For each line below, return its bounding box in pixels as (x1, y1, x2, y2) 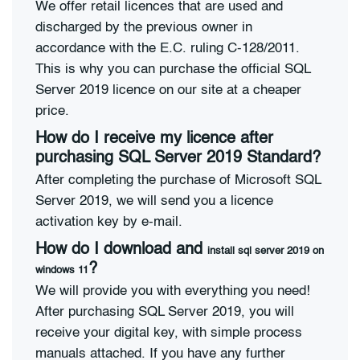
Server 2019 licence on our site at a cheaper (35, 83, 301, 97)
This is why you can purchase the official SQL (35, 62, 310, 76)
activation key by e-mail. (35, 215, 182, 229)
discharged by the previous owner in (35, 20, 252, 35)
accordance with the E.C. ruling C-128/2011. (35, 41, 300, 55)
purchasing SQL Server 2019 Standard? (35, 150, 321, 167)
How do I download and (35, 242, 207, 259)
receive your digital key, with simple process (35, 325, 302, 340)
